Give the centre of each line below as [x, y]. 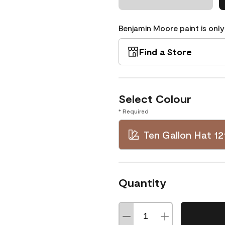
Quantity [142, 182]
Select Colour [155, 98]
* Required [134, 111]
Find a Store [165, 52]
